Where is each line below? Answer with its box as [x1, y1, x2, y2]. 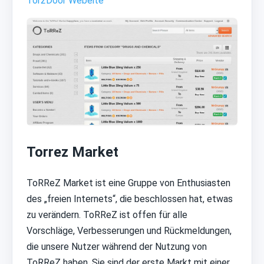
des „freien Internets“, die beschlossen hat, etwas [27, 193, 233, 205]
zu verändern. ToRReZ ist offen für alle [27, 209, 187, 221]
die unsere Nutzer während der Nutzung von [27, 241, 207, 253]
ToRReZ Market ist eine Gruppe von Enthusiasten [27, 177, 230, 189]
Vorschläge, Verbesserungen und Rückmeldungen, [27, 225, 232, 237]
